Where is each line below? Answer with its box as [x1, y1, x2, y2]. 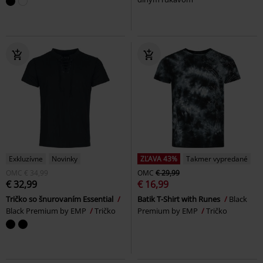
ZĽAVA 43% [140, 153, 177, 164]
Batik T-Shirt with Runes [137, 193, 222, 204]
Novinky [52, 153, 77, 164]
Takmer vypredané [186, 153, 248, 164]
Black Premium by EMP [6, 205, 88, 216]
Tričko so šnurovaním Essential [6, 193, 115, 204]
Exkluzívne [9, 153, 43, 164]
